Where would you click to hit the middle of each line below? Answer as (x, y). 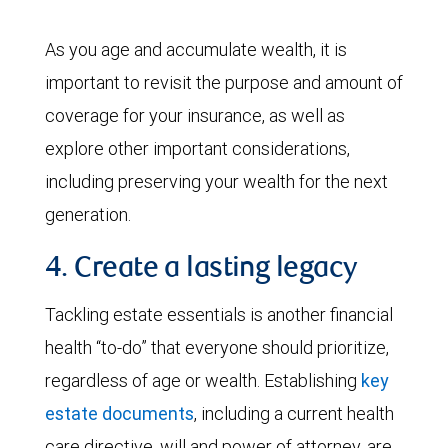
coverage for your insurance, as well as (195, 116)
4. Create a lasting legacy (201, 270)
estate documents (119, 414)
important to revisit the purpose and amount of (224, 83)
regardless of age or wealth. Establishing (203, 381)
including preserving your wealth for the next (216, 182)
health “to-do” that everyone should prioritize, (217, 348)
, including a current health (294, 414)
